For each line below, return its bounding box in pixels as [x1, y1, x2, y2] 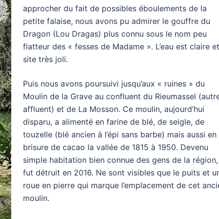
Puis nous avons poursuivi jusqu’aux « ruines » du [23, 79, 205, 88]
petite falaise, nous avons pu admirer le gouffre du [23, 16, 210, 26]
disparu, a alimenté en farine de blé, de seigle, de [23, 117, 204, 127]
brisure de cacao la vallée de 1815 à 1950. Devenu [23, 142, 208, 152]
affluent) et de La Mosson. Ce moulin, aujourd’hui [23, 104, 204, 114]
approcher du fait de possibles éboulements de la [23, 3, 207, 13]
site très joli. [23, 54, 68, 64]
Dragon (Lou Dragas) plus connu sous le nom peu [23, 29, 207, 39]
